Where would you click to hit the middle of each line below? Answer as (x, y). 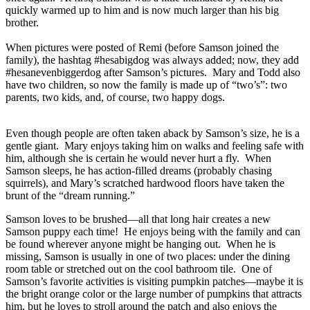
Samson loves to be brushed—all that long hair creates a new (138, 219)
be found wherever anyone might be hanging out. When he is (140, 244)
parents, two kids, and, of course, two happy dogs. (115, 98)
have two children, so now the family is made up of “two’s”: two (146, 85)
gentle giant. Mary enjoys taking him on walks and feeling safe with (155, 146)
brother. (25, 23)
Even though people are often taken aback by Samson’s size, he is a (153, 134)
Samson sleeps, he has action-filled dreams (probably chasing (139, 171)
